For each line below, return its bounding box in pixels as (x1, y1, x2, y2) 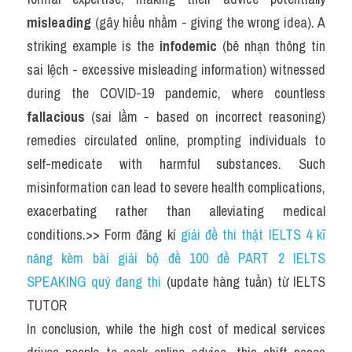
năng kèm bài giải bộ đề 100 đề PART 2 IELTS (27, 248, 325, 268)
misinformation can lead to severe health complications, (27, 178, 325, 197)
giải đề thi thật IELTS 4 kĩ (180, 225, 326, 244)
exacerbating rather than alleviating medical (27, 201, 325, 221)
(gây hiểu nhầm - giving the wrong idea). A (91, 13, 325, 32)
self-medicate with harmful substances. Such (27, 154, 325, 174)
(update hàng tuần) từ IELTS (161, 272, 325, 291)
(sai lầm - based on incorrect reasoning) (85, 107, 325, 126)
